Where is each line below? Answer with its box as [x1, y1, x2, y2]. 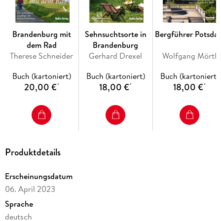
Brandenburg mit [12, 29, 71, 40]
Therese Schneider [10, 50, 74, 62]
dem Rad [26, 39, 57, 51]
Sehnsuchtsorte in [84, 29, 147, 40]
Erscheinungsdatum [4, 171, 73, 182]
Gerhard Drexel [89, 50, 143, 62]
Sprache [4, 198, 33, 210]
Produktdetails [4, 145, 61, 160]
